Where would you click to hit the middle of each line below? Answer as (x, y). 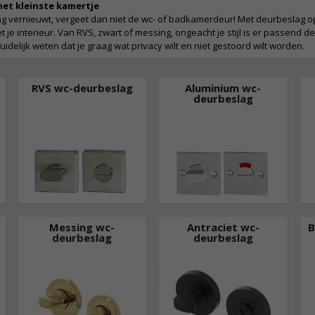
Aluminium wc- (223, 88)
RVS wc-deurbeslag (82, 88)
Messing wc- (82, 227)
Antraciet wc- (223, 227)
